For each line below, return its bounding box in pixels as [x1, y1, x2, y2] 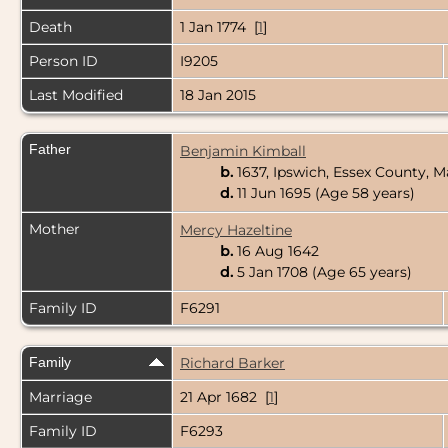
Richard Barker [180, 354, 285, 373]
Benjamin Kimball [180, 142, 306, 161]
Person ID [29, 52, 98, 71]
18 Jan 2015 [180, 86, 256, 105]
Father [29, 141, 71, 158]
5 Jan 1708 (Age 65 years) [233, 263, 412, 282]
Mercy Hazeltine [180, 221, 292, 240]
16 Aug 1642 [233, 242, 327, 261]
